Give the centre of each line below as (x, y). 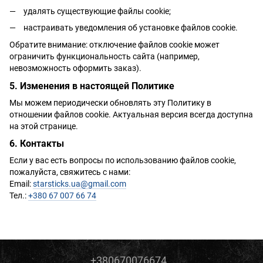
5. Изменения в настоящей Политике (92, 86)
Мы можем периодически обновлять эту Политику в (110, 102)
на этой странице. (44, 126)
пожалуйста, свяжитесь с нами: (70, 172)
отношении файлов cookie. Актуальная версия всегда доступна (131, 114)
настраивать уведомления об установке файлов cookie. (131, 28)
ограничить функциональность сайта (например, (104, 56)
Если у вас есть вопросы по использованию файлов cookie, (123, 161)
